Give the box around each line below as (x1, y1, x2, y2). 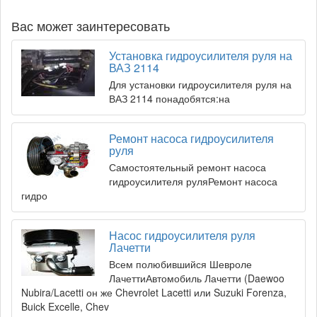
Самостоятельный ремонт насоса (109, 160, 266, 175)
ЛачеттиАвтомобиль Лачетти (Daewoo (109, 271, 284, 286)
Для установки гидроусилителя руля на (109, 77, 292, 92)
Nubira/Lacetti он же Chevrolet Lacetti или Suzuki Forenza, (21, 285, 287, 300)
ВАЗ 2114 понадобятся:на (109, 91, 230, 106)
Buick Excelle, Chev (21, 299, 109, 314)
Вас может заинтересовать (11, 16, 170, 35)
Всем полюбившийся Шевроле (109, 257, 252, 272)
